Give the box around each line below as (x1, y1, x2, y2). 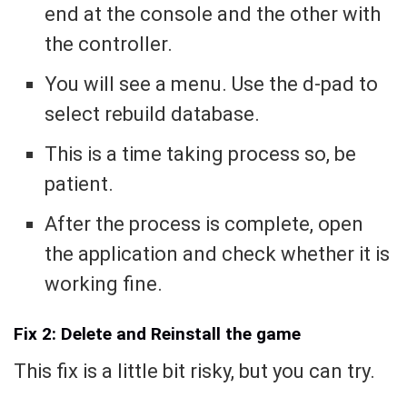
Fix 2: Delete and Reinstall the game (14, 323, 301, 345)
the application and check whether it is (45, 242, 391, 265)
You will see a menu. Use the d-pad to (45, 72, 379, 95)
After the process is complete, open (45, 212, 364, 235)
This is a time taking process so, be (45, 142, 357, 165)
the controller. (45, 32, 174, 55)
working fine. (45, 272, 164, 295)
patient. (45, 172, 114, 195)
